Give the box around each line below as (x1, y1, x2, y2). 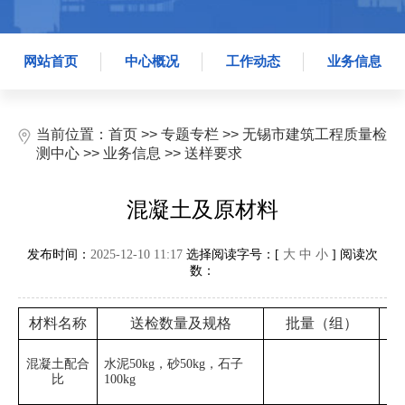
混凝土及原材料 (127, 198, 278, 222)
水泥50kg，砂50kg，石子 (104, 357, 244, 372)
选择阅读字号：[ (183, 248, 283, 262)
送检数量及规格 (129, 316, 231, 332)
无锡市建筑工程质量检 (242, 127, 387, 143)
